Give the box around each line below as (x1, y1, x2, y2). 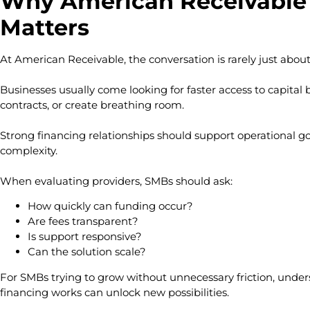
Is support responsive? (28, 230, 145, 244)
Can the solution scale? (28, 245, 146, 259)
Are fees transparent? (28, 215, 141, 228)
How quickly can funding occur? (28, 199, 196, 213)
